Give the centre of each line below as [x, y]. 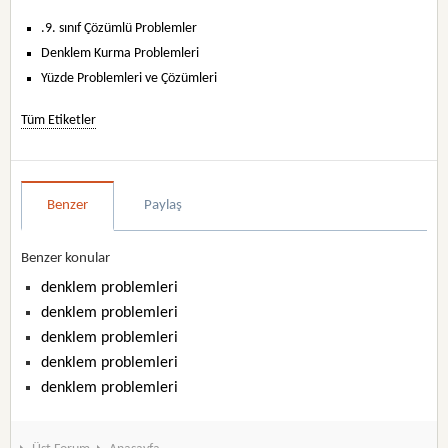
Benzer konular [66, 258]
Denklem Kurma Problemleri [120, 53]
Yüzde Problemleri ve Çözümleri [129, 78]
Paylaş [163, 205]
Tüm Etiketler [59, 120]
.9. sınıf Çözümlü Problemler [119, 28]
